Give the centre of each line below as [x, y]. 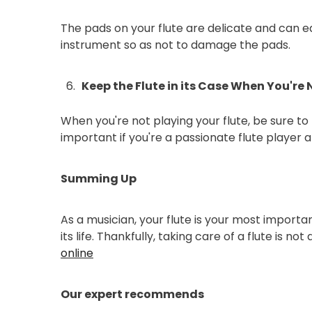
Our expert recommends [133, 294]
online [77, 253]
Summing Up [99, 178]
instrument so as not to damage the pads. [175, 45]
